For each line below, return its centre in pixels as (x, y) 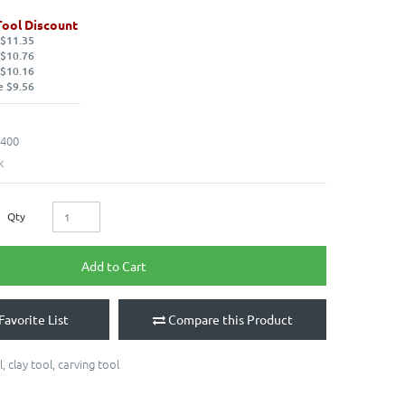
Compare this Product (230, 319)
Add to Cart (114, 265)
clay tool (30, 363)
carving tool (89, 363)
